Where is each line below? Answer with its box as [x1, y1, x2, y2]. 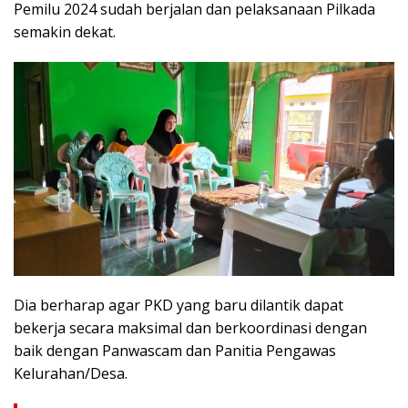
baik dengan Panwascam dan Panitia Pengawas [14, 341, 336, 362]
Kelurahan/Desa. [14, 363, 127, 384]
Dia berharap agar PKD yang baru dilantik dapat [14, 295, 343, 316]
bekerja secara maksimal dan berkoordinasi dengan [14, 318, 367, 339]
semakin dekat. [14, 22, 116, 43]
